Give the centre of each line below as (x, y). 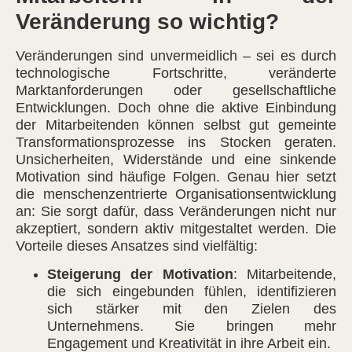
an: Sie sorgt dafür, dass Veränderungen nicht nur (176, 211)
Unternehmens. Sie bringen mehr (192, 326)
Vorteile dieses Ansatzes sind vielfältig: (137, 246)
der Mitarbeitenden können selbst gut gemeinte (176, 125)
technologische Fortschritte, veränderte (176, 73)
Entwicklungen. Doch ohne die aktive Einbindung (176, 107)
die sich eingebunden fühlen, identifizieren (192, 292)
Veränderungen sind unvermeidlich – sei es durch (176, 55)
